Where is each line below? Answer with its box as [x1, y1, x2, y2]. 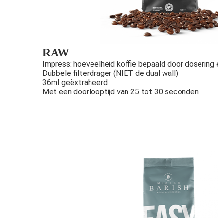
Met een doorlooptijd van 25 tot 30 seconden [42, 87, 199, 96]
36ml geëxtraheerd [42, 77, 109, 87]
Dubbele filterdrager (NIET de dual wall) [42, 68, 178, 78]
